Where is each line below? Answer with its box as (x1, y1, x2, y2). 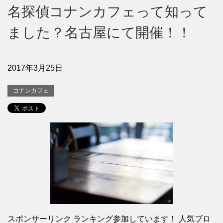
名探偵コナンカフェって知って (7, 4, 208, 19)
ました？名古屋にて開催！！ (7, 25, 191, 40)
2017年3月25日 (7, 64, 63, 72)
